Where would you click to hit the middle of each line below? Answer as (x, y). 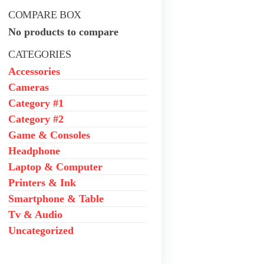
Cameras (29, 87)
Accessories (34, 71)
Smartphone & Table (56, 199)
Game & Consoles (49, 135)
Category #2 (36, 119)
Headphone (34, 151)
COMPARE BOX (45, 15)
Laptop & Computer (55, 167)
